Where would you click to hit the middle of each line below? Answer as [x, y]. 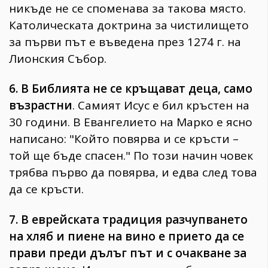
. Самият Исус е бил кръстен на [161, 106]
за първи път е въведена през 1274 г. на [125, 42]
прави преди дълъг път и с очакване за [128, 253]
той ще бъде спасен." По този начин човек [131, 156]
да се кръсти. [46, 189]
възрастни [41, 106]
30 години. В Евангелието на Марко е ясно [131, 122]
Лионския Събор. [58, 58]
